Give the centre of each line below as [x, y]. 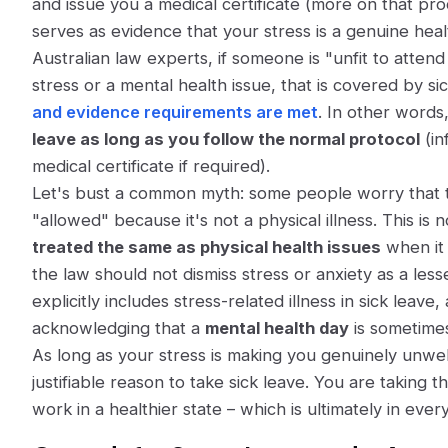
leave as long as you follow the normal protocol [226, 139]
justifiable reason [98, 382]
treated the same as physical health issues [206, 247]
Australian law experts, [125, 58]
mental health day [277, 328]
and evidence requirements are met [175, 112]
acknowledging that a [118, 328]
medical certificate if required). [151, 166]
